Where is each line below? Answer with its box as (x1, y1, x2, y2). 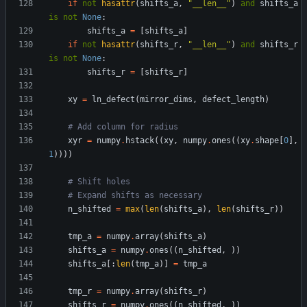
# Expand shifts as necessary (68, 191, 202, 201)
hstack (125, 136, 154, 146)
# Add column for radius (68, 122, 178, 132)
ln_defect (92, 95, 135, 105)
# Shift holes (68, 177, 130, 187)
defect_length (202, 95, 265, 105)
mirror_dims (140, 95, 193, 105)
